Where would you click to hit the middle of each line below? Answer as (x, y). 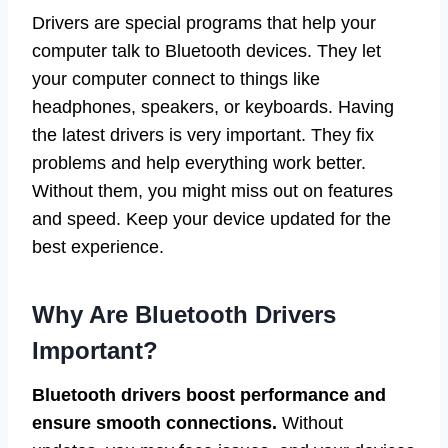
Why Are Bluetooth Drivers (184, 315)
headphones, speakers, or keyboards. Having (213, 107)
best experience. (98, 247)
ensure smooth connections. (154, 423)
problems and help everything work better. (199, 163)
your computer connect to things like (176, 79)
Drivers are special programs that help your (204, 23)
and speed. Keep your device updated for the (211, 219)
